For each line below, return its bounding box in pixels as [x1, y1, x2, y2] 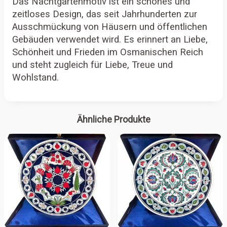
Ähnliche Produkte [77, 114, 150, 125]
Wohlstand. [12, 72, 59, 84]
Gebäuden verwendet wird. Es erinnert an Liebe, [12, 34, 208, 46]
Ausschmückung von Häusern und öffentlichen [12, 21, 207, 33]
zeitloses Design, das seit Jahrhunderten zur [12, 9, 197, 20]
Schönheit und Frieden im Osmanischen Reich [12, 47, 203, 58]
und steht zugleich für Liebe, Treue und [12, 59, 173, 71]
